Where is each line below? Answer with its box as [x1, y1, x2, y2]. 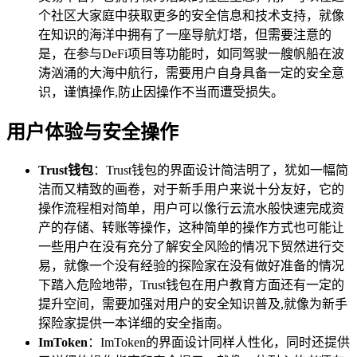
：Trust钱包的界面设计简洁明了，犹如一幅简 [93, 163, 348, 178]
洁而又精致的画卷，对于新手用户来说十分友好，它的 [38, 182, 344, 197]
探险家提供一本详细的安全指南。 [38, 316, 229, 331]
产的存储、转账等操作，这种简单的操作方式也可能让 [38, 221, 344, 235]
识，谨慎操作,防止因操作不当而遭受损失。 [38, 84, 284, 99]
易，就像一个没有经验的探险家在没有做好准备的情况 [38, 259, 344, 273]
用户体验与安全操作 [6, 121, 178, 143]
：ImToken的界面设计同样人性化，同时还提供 [88, 335, 350, 350]
